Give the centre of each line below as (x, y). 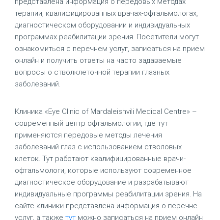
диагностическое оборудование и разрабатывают (102, 182)
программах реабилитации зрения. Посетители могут (107, 37)
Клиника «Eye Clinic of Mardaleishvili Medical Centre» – (106, 111)
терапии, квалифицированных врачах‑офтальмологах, (106, 13)
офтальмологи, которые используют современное (103, 170)
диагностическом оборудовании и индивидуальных (102, 25)
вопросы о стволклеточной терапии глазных (92, 72)
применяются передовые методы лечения (88, 135)
